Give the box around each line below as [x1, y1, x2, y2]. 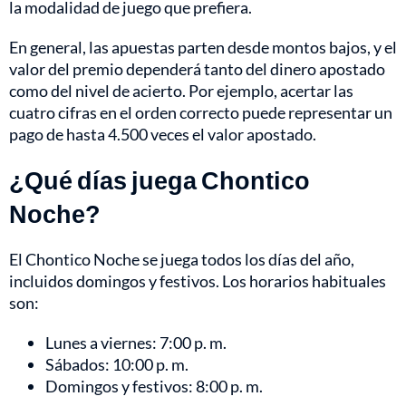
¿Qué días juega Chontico [9, 165, 310, 196]
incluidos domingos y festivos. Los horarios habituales [9, 271, 386, 292]
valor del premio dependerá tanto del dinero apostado [9, 59, 385, 80]
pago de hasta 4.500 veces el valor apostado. [9, 124, 316, 145]
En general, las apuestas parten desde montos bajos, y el [9, 37, 397, 58]
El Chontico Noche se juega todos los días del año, [9, 249, 354, 270]
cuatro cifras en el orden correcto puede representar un [9, 102, 392, 123]
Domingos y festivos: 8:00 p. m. [45, 376, 263, 397]
